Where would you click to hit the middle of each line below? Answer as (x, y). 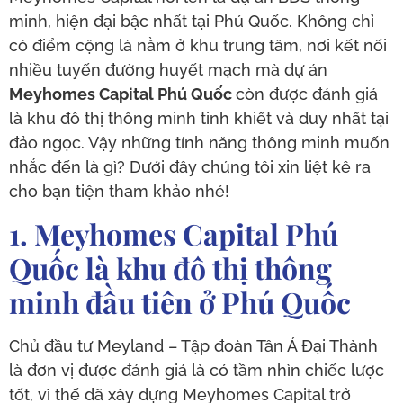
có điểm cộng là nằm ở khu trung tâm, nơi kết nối (198, 46)
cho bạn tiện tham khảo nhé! (119, 192)
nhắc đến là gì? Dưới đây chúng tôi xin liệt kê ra (190, 167)
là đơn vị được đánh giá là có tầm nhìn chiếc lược (197, 370)
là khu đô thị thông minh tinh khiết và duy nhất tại (199, 119)
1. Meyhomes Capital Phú (174, 233)
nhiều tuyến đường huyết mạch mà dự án (168, 70)
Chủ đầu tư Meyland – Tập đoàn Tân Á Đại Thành (193, 345)
